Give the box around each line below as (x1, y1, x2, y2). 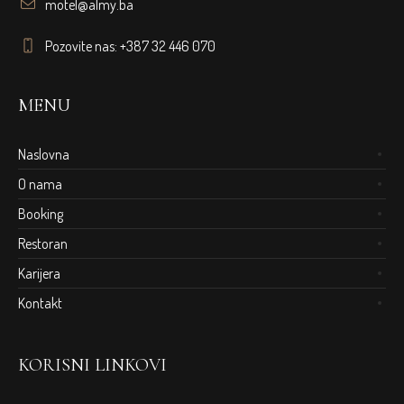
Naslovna (18, 145, 70, 164)
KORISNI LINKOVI (18, 354, 168, 377)
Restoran (18, 234, 69, 253)
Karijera (18, 264, 61, 283)
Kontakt (18, 294, 63, 313)
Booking (18, 205, 64, 224)
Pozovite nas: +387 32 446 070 (45, 37, 216, 56)
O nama (18, 175, 63, 194)
